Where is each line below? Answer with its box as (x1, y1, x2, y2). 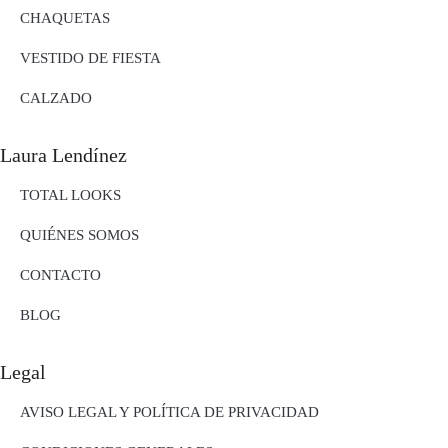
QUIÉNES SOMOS (20, 227, 139, 243)
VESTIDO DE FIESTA (20, 50, 161, 66)
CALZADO (20, 90, 92, 106)
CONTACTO (20, 267, 101, 283)
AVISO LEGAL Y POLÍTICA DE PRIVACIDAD (20, 404, 319, 420)
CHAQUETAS (20, 10, 110, 26)
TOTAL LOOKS (20, 187, 121, 203)
